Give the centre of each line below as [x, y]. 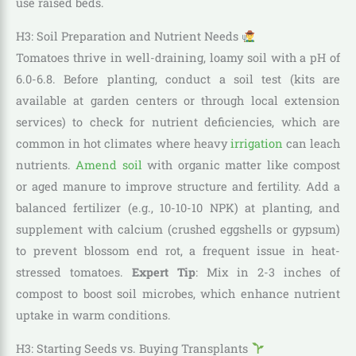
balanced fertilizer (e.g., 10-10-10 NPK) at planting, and [178, 208]
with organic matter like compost [241, 165]
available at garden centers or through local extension [178, 101]
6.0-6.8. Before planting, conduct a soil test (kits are [178, 79]
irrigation [256, 144]
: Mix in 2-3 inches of [267, 273]
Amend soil [109, 165]
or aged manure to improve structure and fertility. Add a [178, 187]
